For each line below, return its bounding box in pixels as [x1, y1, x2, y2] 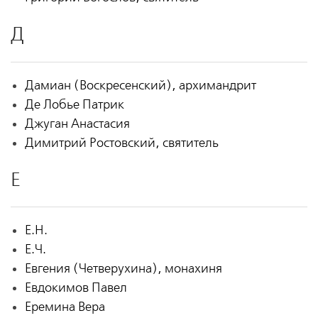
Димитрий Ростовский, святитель [24, 135, 219, 150]
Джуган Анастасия [24, 116, 130, 131]
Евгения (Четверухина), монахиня [24, 261, 222, 277]
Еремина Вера [24, 300, 105, 315]
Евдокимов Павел [24, 280, 127, 296]
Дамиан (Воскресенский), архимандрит [24, 77, 256, 93]
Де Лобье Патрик [24, 97, 124, 112]
